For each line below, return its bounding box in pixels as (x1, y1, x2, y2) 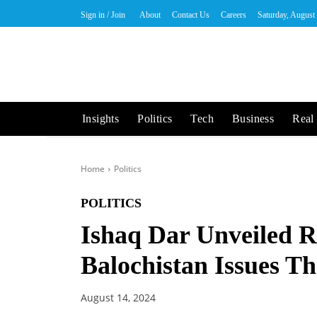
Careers (221, 9, 246, 20)
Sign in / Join (81, 9, 125, 20)
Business (232, 113, 275, 125)
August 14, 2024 (81, 291, 156, 305)
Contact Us (172, 9, 209, 20)
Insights (82, 113, 120, 125)
